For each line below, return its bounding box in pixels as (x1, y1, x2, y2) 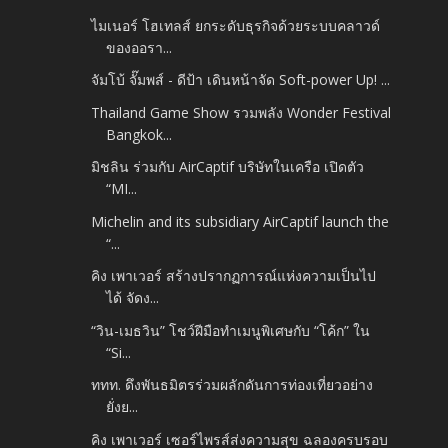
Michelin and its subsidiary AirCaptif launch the (91, 211, 390, 231)
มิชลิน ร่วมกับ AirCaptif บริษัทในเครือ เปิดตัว (91, 157, 365, 177)
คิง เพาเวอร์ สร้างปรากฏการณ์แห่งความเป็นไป (91, 266, 377, 286)
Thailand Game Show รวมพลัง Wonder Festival (91, 102, 392, 122)
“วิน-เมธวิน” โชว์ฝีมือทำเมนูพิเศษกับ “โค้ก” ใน (91, 320, 371, 340)
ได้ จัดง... (106, 288, 160, 308)
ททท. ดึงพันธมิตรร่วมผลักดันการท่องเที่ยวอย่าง (91, 375, 374, 395)
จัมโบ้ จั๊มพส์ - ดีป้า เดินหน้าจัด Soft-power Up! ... (91, 70, 391, 90)
